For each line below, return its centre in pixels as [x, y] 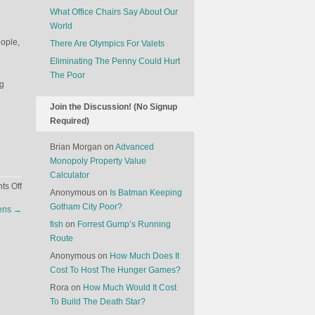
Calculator [70, 175]
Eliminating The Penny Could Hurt [115, 61]
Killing [33, 228]
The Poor [67, 75]
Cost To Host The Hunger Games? [115, 270]
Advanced [135, 147]
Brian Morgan [76, 147]
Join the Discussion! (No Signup [114, 107]
